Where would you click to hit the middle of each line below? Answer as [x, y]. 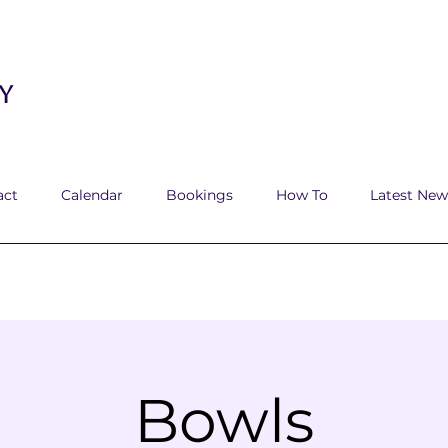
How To [302, 195]
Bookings [199, 195]
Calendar [92, 195]
